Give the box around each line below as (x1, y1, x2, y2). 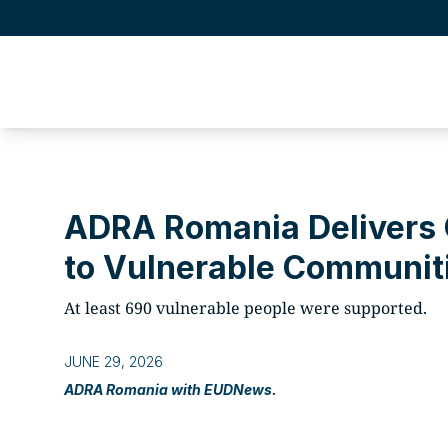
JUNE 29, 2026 (64, 353, 163, 370)
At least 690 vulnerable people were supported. (64, 297, 427, 319)
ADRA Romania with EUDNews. (64, 381, 277, 398)
